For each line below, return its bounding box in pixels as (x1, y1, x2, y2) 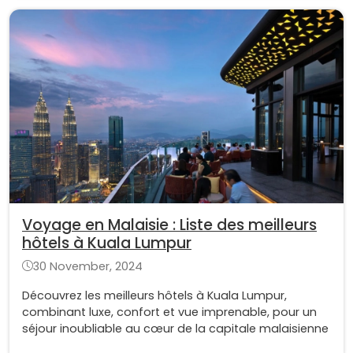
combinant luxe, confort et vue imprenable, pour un (22, 303, 317, 320)
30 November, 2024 (33, 258, 143, 274)
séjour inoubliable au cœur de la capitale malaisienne (22, 320, 329, 336)
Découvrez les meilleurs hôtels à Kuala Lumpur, (22, 287, 287, 303)
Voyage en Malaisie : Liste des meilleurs (22, 214, 317, 236)
